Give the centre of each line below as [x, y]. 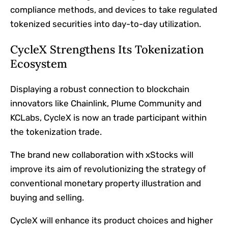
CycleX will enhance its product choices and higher [111, 221]
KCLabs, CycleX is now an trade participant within [108, 118]
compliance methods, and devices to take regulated [114, 10]
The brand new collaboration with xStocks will [102, 155]
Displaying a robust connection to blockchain [100, 89]
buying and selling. [47, 198]
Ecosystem [39, 64]
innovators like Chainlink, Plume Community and [106, 104]
